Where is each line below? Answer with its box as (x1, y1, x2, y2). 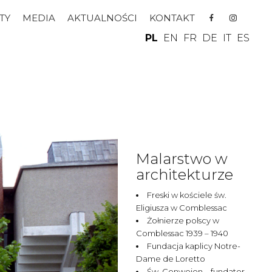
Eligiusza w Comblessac (136, 203, 228, 212)
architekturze (136, 166, 234, 183)
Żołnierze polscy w (147, 216, 220, 225)
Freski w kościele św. (147, 190, 227, 200)
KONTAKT (149, 12, 195, 24)
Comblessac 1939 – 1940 (136, 228, 229, 238)
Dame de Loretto (136, 254, 206, 263)
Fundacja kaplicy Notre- (147, 241, 241, 251)
